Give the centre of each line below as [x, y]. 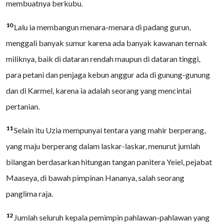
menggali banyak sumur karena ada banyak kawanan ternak [107, 43]
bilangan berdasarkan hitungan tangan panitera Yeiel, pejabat [109, 162]
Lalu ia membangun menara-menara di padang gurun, [102, 27]
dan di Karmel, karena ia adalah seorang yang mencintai [99, 90]
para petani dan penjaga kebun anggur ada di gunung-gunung [108, 75]
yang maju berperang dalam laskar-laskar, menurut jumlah [103, 146]
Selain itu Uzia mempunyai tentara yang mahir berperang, [110, 130]
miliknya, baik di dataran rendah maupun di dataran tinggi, [103, 59]
